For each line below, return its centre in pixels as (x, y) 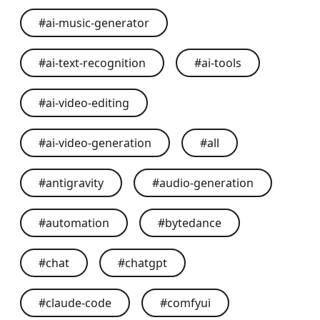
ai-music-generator (97, 23)
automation (77, 223)
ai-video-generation (99, 143)
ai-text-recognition (96, 63)
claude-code (79, 303)
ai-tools (221, 63)
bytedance (193, 223)
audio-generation (206, 183)
